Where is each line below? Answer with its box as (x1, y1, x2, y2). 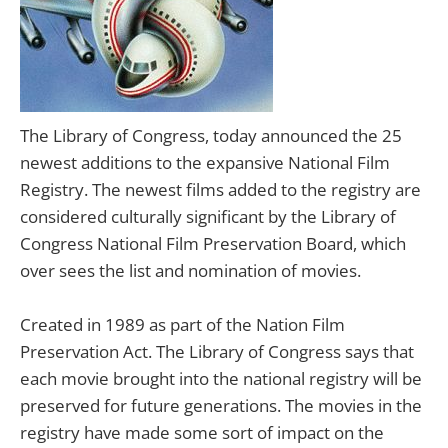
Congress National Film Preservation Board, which (20, 232, 406, 255)
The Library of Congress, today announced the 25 (20, 124, 402, 147)
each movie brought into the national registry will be (20, 367, 422, 391)
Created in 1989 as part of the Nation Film (20, 313, 345, 337)
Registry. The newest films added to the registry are (20, 178, 421, 201)
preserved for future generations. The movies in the (20, 394, 422, 418)
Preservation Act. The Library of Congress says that (20, 340, 414, 364)
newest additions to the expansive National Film (20, 151, 390, 174)
